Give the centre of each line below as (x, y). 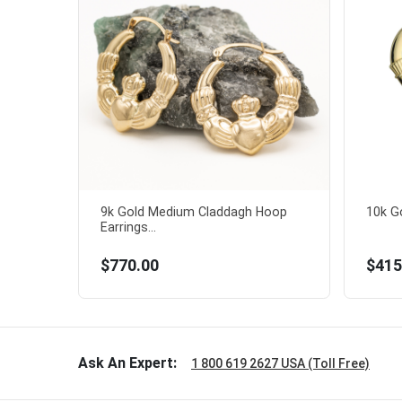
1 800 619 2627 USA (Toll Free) (280, 364)
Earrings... (128, 227)
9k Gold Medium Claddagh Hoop (194, 212)
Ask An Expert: (127, 363)
